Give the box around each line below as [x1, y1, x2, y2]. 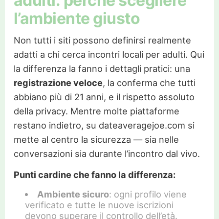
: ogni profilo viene [109, 188, 187, 199]
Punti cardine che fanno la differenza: [13, 169, 175, 180]
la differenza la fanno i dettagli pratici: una [13, 63, 190, 74]
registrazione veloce [13, 77, 103, 88]
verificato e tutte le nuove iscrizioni [24, 199, 174, 210]
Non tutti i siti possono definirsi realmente [13, 34, 191, 45]
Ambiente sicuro [37, 188, 109, 199]
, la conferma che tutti [102, 77, 196, 88]
